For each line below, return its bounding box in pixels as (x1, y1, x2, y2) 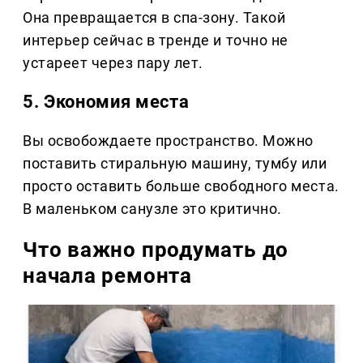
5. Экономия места (23, 92, 190, 113)
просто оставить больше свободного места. (23, 177, 340, 195)
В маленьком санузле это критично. (23, 200, 282, 218)
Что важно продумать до (23, 237, 289, 263)
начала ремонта (23, 263, 192, 288)
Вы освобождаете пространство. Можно (23, 132, 314, 150)
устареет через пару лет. (23, 54, 203, 72)
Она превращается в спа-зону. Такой (23, 9, 286, 27)
